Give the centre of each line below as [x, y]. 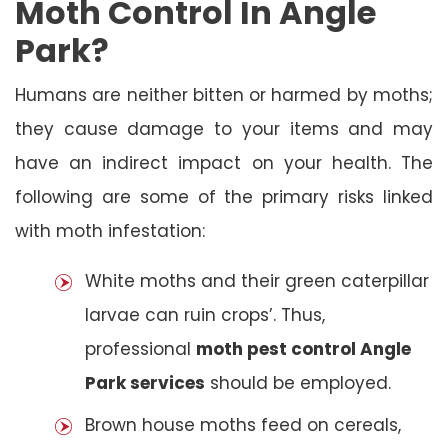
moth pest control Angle [303, 348]
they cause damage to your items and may [224, 128]
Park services [145, 382]
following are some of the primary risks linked [224, 196]
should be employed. [298, 382]
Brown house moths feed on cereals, [243, 424]
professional [140, 348]
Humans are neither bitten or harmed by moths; [224, 94]
